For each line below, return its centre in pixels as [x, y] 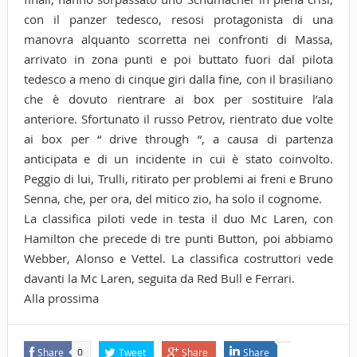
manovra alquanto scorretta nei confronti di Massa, [178, 39]
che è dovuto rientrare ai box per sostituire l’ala [178, 98]
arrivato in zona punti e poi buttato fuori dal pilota [178, 59]
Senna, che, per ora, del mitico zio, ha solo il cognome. [173, 198]
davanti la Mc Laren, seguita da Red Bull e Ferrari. [159, 278]
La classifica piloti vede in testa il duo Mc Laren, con [178, 218]
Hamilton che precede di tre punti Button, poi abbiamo [178, 238]
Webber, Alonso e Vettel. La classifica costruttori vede [178, 258]
